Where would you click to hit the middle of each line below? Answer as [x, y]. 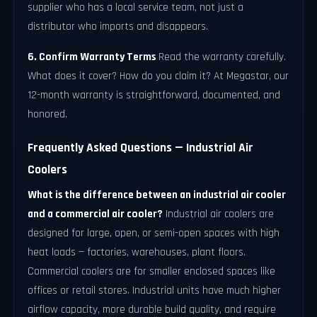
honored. [48, 114]
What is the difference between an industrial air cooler [157, 195]
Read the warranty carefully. [221, 57]
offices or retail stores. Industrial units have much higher [155, 291]
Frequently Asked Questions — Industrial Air [141, 148]
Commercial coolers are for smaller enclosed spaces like [152, 272]
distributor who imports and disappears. [118, 26]
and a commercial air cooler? [96, 214]
